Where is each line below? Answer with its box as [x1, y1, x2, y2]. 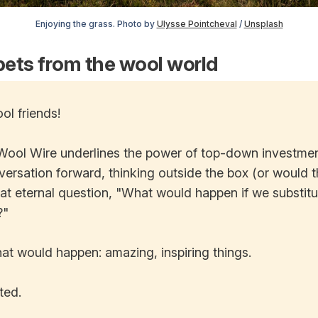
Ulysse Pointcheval [156, 18, 237, 29]
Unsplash [243, 18, 283, 29]
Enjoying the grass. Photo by [35, 18, 157, 29]
